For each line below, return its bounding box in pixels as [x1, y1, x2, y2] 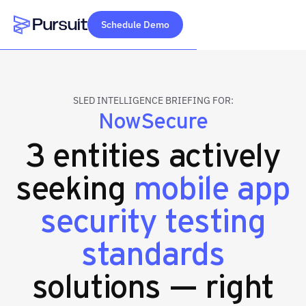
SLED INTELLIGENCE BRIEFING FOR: [72, 94, 234, 107]
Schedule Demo [101, 18, 169, 31]
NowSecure [98, 105, 208, 134]
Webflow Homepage [14, 36, 115, 50]
